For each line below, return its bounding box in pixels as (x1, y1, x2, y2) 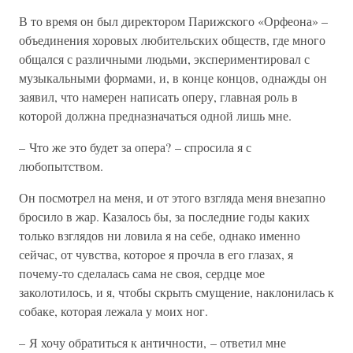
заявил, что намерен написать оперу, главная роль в (19, 88, 298, 105)
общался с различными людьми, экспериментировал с (19, 50, 310, 67)
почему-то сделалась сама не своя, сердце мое (19, 265, 265, 281)
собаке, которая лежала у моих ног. (19, 303, 208, 319)
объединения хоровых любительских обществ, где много (19, 32, 325, 48)
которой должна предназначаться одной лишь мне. (19, 107, 292, 124)
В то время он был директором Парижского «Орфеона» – (19, 13, 328, 29)
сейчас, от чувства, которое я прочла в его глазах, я (19, 246, 293, 262)
